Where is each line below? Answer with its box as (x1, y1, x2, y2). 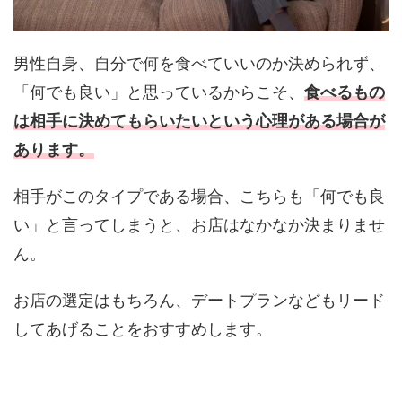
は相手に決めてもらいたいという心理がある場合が (13, 111, 385, 131)
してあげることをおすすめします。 (13, 319, 272, 339)
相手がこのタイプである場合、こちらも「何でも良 (13, 187, 385, 206)
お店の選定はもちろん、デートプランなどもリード (13, 291, 385, 310)
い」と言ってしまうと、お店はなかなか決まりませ (13, 215, 385, 235)
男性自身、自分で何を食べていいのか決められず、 (13, 54, 385, 74)
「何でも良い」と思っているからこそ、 (13, 83, 304, 102)
